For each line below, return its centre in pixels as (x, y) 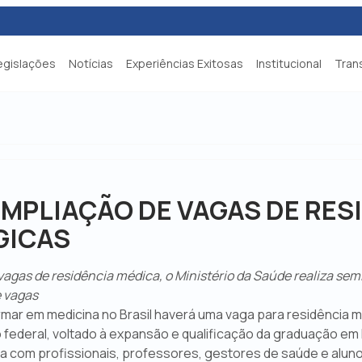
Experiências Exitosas (185, 63)
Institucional (289, 63)
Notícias (91, 63)
